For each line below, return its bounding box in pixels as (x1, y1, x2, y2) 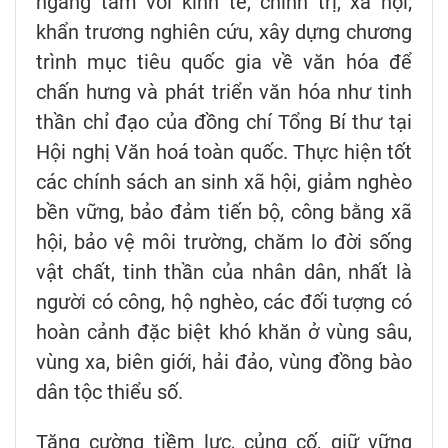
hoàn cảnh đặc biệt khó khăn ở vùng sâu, (36, 319, 412, 344)
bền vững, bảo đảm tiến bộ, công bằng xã (36, 199, 412, 224)
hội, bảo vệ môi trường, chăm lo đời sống (36, 229, 412, 254)
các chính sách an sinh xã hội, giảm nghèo (36, 169, 412, 194)
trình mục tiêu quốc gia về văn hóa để (36, 49, 412, 74)
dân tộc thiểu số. (36, 379, 183, 404)
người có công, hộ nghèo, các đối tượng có (36, 289, 412, 314)
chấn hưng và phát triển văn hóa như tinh (36, 79, 412, 104)
